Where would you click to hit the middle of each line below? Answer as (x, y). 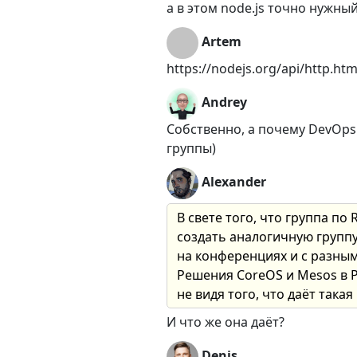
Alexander (234, 182)
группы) (191, 149)
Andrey (224, 102)
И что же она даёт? (226, 322)
